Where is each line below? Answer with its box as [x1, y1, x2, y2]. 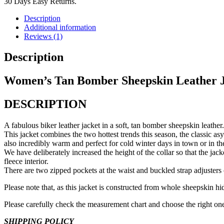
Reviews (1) [24, 31, 62, 40]
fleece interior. [4, 157, 48, 166]
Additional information [24, 22, 96, 31]
